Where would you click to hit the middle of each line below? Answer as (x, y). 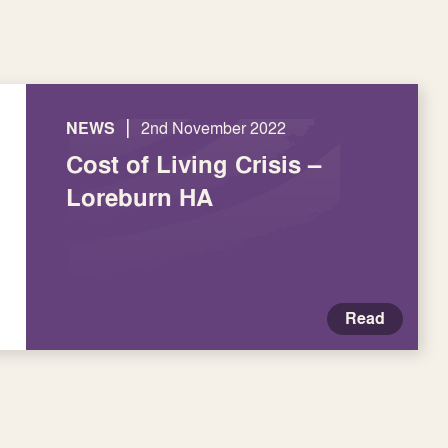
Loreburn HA (139, 197)
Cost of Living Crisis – (193, 164)
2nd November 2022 (213, 128)
